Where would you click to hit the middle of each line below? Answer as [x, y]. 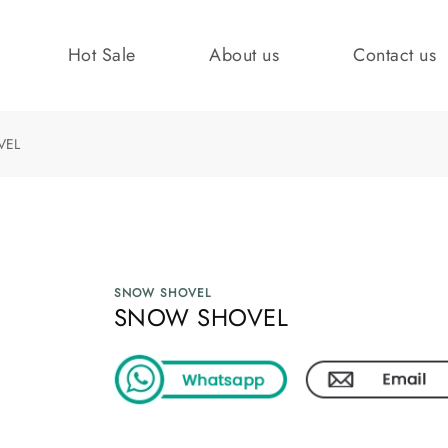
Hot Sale [101, 55]
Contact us [395, 55]
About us [244, 55]
